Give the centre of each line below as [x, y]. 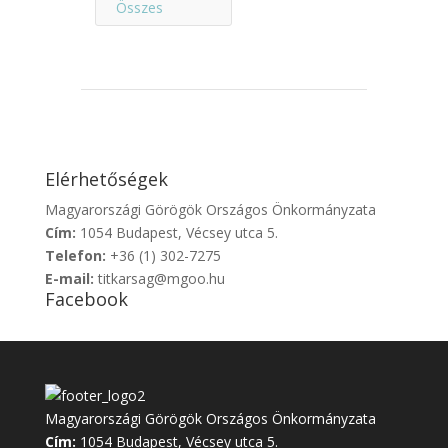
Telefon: [77, 255]
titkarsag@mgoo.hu [161, 278]
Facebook [86, 298]
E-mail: [71, 278]
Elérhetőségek [106, 178]
